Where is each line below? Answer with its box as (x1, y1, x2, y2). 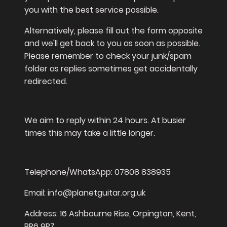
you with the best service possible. (24, 4, 161, 16)
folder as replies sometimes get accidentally (24, 63, 198, 75)
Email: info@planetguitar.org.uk (24, 187, 145, 199)
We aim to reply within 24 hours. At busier (24, 115, 186, 127)
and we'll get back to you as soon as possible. (24, 37, 200, 50)
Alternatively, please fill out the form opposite (24, 25, 203, 37)
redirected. (24, 75, 67, 88)
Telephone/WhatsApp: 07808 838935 (24, 166, 171, 178)
